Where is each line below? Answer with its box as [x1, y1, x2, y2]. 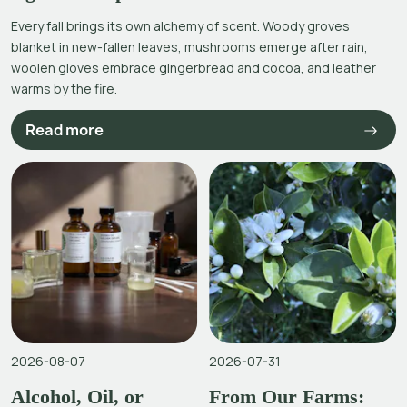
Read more [25, 119, 104, 140]
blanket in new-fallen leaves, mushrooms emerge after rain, [11, 38, 368, 56]
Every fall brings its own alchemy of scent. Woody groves [11, 17, 350, 35]
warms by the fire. [11, 80, 117, 98]
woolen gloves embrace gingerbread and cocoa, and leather [11, 59, 376, 77]
